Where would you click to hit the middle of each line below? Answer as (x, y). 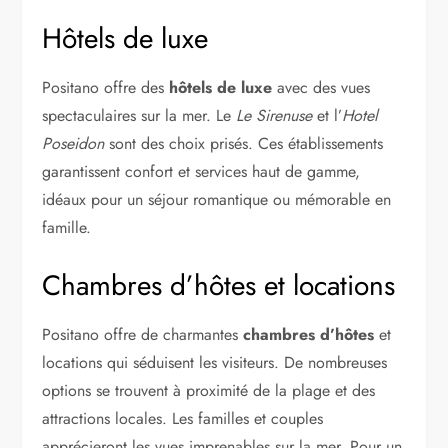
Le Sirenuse (274, 115)
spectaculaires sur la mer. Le (139, 115)
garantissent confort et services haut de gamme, (201, 171)
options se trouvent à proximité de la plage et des (209, 390)
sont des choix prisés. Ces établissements (244, 143)
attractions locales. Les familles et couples (183, 418)
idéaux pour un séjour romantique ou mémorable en (217, 199)
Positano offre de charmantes (143, 334)
